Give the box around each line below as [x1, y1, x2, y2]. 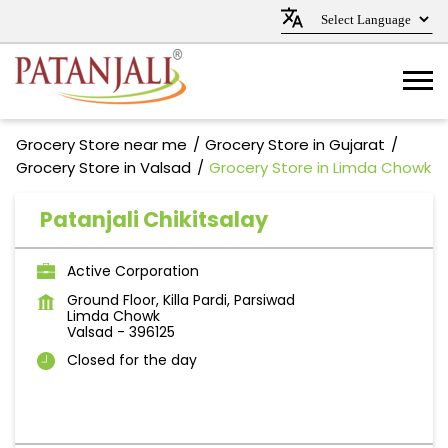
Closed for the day [67, 350, 197, 370]
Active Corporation [67, 261, 199, 281]
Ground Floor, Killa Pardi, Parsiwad [67, 290, 295, 310]
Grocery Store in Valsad [16, 157, 191, 178]
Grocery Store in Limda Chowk [209, 157, 431, 178]
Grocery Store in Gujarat [205, 134, 385, 155]
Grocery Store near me [16, 134, 187, 155]
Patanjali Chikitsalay [40, 205, 268, 234]
